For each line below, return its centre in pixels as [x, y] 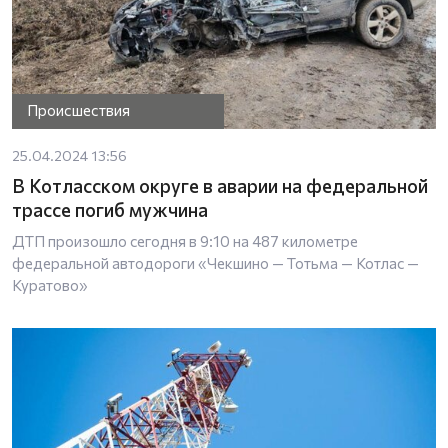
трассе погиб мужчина [110, 209]
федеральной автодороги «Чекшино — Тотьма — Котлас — [215, 262]
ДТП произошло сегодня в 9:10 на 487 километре [185, 240]
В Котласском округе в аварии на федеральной [220, 185]
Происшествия [79, 110]
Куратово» [50, 284]
